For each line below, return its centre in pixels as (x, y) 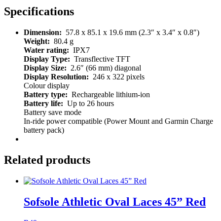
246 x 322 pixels (117, 77)
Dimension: (44, 33)
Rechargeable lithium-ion (110, 95)
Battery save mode (53, 112)
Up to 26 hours (89, 104)
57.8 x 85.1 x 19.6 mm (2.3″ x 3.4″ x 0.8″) (131, 33)
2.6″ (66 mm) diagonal (104, 68)
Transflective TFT (100, 59)
